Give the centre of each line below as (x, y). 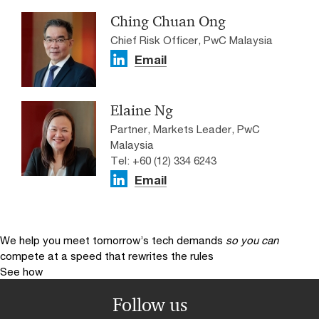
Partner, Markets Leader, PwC (185, 129)
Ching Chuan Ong (168, 22)
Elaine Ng (142, 111)
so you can (252, 240)
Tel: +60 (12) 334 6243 (163, 161)
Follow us (150, 305)
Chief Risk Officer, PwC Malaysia (192, 40)
